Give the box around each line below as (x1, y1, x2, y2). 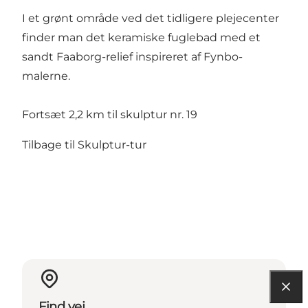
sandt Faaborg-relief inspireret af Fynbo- (22, 49, 243, 63)
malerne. (22, 69, 70, 82)
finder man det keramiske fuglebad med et (22, 30, 261, 44)
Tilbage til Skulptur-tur (22, 137, 146, 151)
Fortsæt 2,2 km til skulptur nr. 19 (22, 107, 197, 121)
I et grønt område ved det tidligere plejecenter (22, 11, 279, 25)
